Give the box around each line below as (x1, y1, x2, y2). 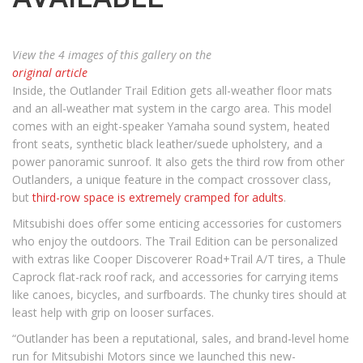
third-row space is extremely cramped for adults (32, 190, 284, 205)
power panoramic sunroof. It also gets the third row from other (12, 154, 344, 169)
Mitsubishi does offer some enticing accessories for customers (12, 216, 342, 231)
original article (12, 65, 88, 80)
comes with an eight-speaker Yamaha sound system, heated (12, 118, 330, 134)
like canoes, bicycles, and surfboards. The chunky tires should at (12, 287, 347, 302)
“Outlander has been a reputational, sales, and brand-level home (12, 331, 349, 346)
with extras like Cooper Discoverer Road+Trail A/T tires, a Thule (12, 251, 346, 267)
